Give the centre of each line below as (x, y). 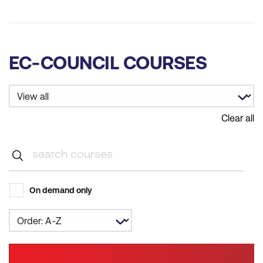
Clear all (238, 118)
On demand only (61, 190)
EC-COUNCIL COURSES (108, 63)
